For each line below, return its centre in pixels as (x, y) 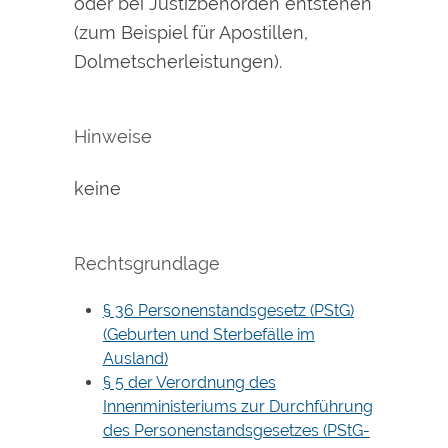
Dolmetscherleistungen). (178, 61)
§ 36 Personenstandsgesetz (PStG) (228, 311)
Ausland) (135, 359)
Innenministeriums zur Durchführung (237, 407)
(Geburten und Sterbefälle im (208, 335)
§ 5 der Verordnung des (189, 383)
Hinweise (113, 136)
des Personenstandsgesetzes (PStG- (236, 431)
